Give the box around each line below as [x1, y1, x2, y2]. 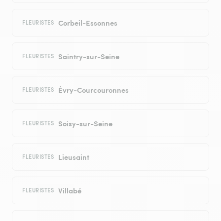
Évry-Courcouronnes [58, 84, 129, 95]
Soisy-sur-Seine [58, 118, 112, 129]
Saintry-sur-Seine [58, 51, 119, 62]
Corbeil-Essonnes [58, 17, 117, 28]
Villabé [58, 185, 81, 196]
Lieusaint [58, 151, 89, 162]
